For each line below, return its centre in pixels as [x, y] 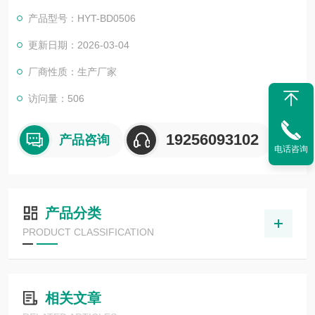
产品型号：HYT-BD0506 [82, 18]
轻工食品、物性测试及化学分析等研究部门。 [115, 8]
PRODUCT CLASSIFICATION [88, 232]
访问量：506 [56, 98]
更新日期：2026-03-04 [79, 45]
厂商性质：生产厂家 [72, 72]
